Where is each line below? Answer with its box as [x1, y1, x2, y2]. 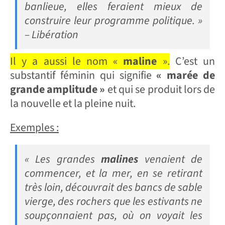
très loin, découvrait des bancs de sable [24, 179, 203, 196]
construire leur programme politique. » [24, 13, 203, 29]
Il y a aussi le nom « [10, 53, 124, 70]
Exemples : [10, 120, 59, 136]
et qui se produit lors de [105, 81, 215, 98]
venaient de [138, 151, 203, 168]
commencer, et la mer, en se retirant [24, 165, 203, 182]
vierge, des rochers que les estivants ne [24, 193, 203, 210]
